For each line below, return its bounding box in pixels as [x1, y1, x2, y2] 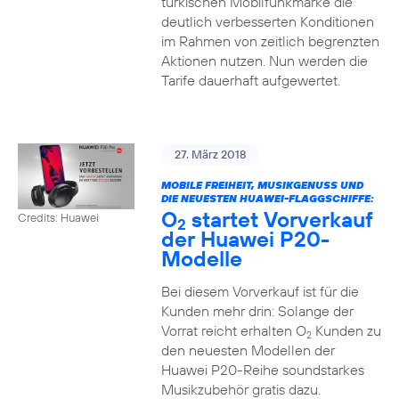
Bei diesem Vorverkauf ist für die [160, 282, 359, 300]
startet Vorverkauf [185, 206, 373, 232]
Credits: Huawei [18, 209, 99, 224]
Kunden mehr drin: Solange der [160, 302, 354, 320]
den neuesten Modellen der [160, 341, 335, 359]
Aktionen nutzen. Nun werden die [160, 52, 368, 69]
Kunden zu [311, 322, 381, 339]
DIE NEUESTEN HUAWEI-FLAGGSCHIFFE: [160, 191, 374, 205]
